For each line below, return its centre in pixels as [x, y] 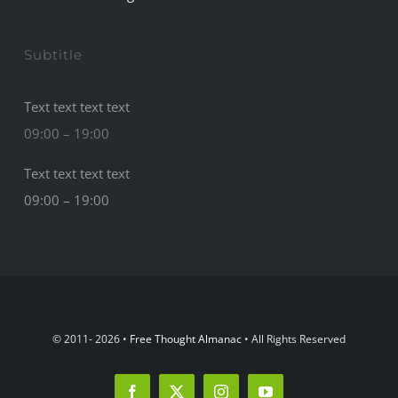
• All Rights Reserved [294, 338]
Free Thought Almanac [186, 338]
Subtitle [54, 54]
